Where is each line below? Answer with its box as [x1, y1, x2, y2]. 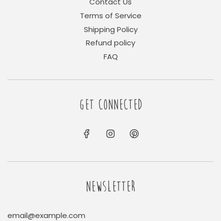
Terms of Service [79, 10, 142, 21]
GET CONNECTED [78, 97, 143, 112]
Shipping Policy [83, 24, 138, 35]
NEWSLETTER [85, 179, 136, 194]
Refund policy [86, 37, 135, 48]
